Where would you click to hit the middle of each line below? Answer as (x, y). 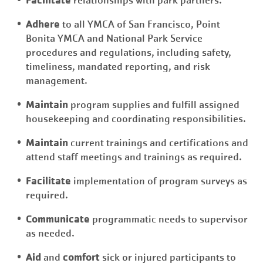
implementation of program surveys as (159, 181)
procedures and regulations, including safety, (129, 53)
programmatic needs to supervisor (169, 219)
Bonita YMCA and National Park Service (114, 38)
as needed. (50, 233)
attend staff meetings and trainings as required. (134, 157)
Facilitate (48, 181)
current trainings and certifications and (158, 143)
